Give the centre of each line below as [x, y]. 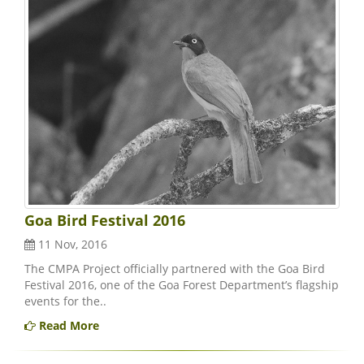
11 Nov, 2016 [71, 245]
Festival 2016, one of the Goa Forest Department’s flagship [182, 285]
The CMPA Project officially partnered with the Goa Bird [175, 269]
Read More [67, 326]
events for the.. [65, 301]
